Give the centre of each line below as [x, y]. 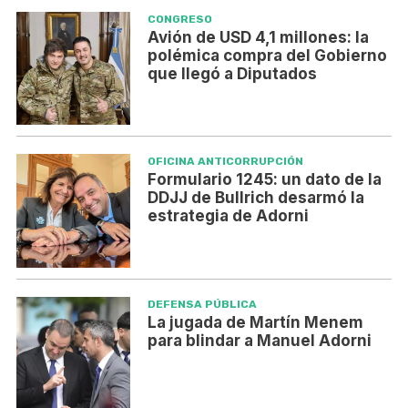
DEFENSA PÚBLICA [202, 304]
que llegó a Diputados [232, 73]
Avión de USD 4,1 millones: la [258, 37]
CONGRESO [179, 19]
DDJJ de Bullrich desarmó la [255, 198]
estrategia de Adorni [228, 216]
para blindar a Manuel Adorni [259, 340]
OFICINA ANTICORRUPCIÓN [225, 162]
